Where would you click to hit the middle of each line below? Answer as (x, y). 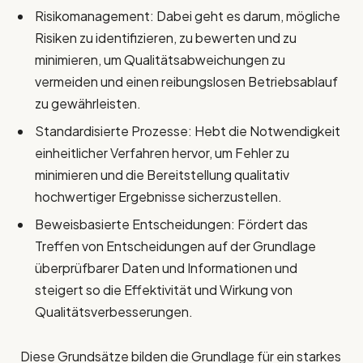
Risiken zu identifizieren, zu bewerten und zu (166, 38)
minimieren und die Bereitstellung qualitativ (162, 175)
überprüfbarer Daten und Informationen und (166, 268)
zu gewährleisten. (88, 104)
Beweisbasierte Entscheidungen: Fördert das (171, 224)
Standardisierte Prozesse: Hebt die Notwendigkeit (188, 131)
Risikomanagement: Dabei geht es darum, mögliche (188, 16)
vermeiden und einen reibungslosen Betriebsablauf (186, 82)
